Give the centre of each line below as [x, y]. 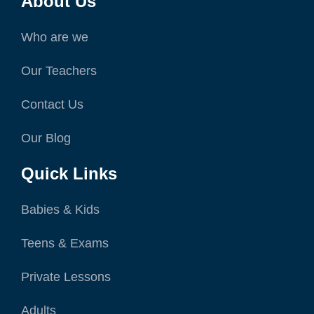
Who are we [55, 37]
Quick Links [69, 174]
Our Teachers [59, 71]
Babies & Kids [60, 210]
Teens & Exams [65, 244]
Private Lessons [66, 277]
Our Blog [46, 138]
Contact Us [52, 105]
